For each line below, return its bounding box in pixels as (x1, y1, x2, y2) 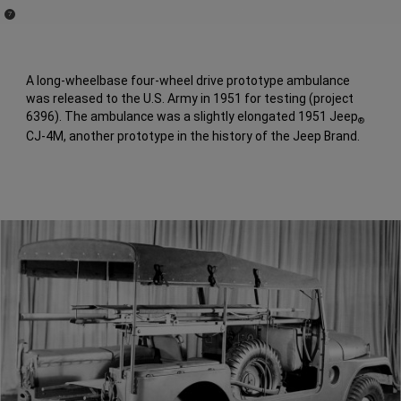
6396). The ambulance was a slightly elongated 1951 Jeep (26, 109, 359, 124)
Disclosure (6, 16, 39, 25)
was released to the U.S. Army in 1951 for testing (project (26, 91, 354, 107)
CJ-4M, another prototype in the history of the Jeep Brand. (26, 129, 361, 144)
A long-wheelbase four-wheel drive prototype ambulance (26, 73, 351, 89)
